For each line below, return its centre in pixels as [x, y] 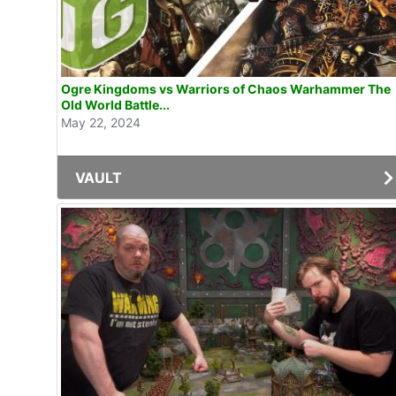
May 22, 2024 [101, 122]
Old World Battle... [115, 104]
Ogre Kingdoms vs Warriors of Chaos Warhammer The [226, 88]
